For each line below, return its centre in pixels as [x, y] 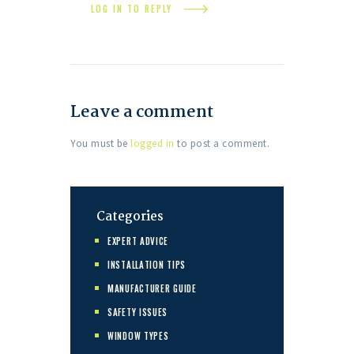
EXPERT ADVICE [138, 241]
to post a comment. [222, 143]
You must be [100, 143]
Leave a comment [142, 112]
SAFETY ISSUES [138, 312]
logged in [153, 143]
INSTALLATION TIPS [147, 264]
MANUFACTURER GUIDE [152, 288]
